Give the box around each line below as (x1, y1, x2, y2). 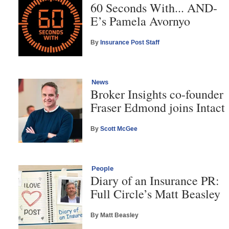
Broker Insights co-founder (90, 85, 224, 102)
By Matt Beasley (90, 211, 139, 220)
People (91, 164, 114, 173)
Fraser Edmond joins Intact (90, 99, 225, 116)
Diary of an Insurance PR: (90, 172, 220, 189)
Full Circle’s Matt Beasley (90, 185, 221, 202)
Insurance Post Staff (100, 38, 160, 47)
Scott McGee (100, 124, 138, 133)
